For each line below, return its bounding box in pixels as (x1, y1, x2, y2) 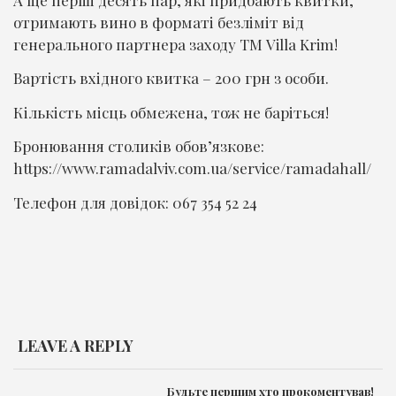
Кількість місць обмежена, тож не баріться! (13, 102, 329, 122)
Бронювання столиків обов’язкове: (13, 136, 264, 156)
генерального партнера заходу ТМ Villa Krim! (13, 34, 338, 54)
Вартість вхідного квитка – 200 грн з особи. (13, 68, 332, 88)
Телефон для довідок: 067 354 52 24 (13, 192, 257, 212)
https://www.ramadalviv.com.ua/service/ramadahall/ (13, 158, 371, 179)
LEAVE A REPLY (18, 334, 133, 356)
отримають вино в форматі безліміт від (13, 11, 304, 32)
